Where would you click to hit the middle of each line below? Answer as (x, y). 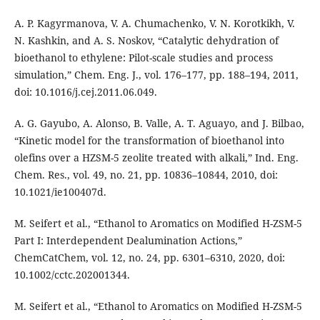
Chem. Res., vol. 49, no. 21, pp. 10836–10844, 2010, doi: (146, 175)
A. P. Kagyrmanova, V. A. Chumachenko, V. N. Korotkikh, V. (154, 24)
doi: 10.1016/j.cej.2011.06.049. (85, 92)
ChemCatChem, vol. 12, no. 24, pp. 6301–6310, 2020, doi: (149, 258)
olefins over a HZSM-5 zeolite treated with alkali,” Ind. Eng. (156, 158)
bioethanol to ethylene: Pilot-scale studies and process (143, 58)
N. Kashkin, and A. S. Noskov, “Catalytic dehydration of (146, 41)
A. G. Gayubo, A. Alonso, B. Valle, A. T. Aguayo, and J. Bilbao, (159, 124)
